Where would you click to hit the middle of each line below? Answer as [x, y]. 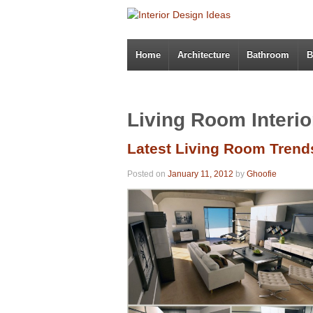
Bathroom [268, 55]
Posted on [147, 174]
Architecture [204, 55]
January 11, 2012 [201, 174]
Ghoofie [262, 174]
